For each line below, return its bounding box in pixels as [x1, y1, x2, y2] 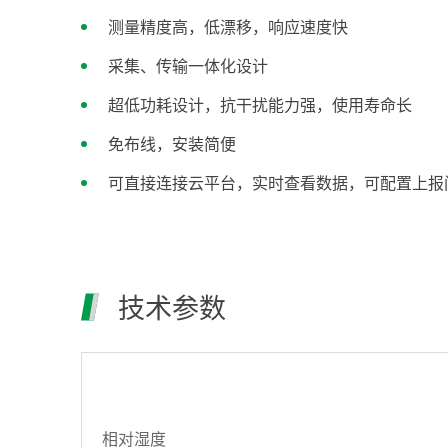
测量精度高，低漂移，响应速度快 [107, 15, 348, 39]
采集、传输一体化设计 [107, 54, 268, 78]
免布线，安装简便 [107, 132, 236, 156]
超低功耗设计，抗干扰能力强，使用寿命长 [107, 93, 412, 117]
